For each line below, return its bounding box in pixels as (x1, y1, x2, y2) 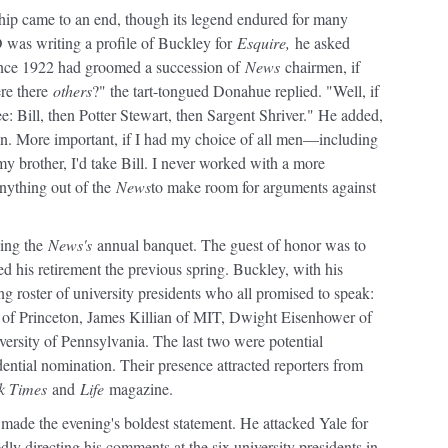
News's (48, 234, 92, 255)
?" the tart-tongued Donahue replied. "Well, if (92, 80, 379, 101)
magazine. (104, 378, 173, 399)
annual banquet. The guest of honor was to (92, 234, 366, 255)
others (53, 80, 92, 101)
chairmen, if (280, 56, 360, 77)
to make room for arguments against (151, 176, 376, 197)
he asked (290, 32, 350, 53)
